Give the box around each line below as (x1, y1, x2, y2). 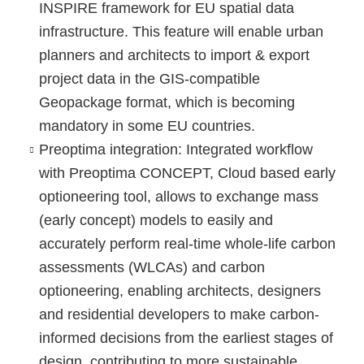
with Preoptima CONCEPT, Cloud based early (38, 165, 336, 182)
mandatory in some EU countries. (38, 118, 255, 135)
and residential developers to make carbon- (38, 306, 319, 323)
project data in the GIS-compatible (38, 71, 260, 88)
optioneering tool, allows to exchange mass (38, 188, 318, 206)
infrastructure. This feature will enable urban (38, 24, 323, 41)
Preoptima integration (38, 141, 178, 158)
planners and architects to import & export (38, 47, 310, 64)
